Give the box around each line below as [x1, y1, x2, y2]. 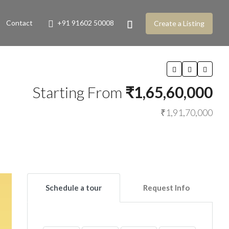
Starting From [32, 83, 125, 101]
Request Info [143, 183, 190, 192]
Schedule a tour [45, 183, 102, 192]
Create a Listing [154, 19, 204, 28]
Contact [6, 18, 33, 27]
